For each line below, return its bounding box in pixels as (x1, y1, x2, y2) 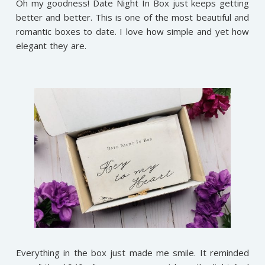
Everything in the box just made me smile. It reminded (15, 247, 250, 259)
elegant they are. (15, 39, 86, 51)
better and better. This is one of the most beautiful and (15, 11, 250, 23)
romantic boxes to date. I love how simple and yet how (15, 25, 250, 37)
